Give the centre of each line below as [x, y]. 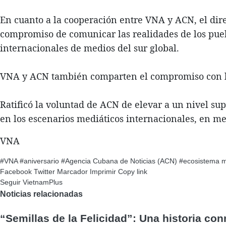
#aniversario [39, 161]
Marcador [72, 171]
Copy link [133, 171]
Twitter [44, 171]
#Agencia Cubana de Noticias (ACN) [119, 161]
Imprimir [103, 171]
